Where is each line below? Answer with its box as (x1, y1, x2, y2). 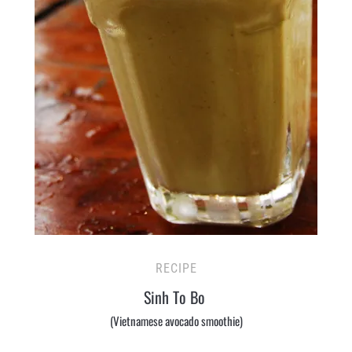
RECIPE (155, 261, 197, 276)
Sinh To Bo (143, 285, 209, 309)
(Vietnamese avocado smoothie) (109, 312, 243, 329)
